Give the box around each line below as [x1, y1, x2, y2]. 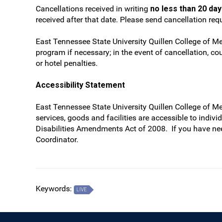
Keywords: [36, 184, 74, 193]
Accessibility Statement [36, 80, 125, 90]
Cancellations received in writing [36, 4, 150, 13]
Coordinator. [36, 135, 78, 144]
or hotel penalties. [36, 58, 98, 68]
